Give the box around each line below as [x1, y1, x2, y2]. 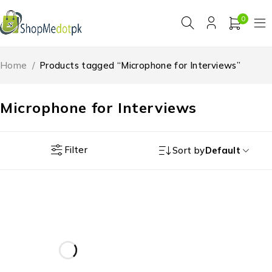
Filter [64, 144, 88, 156]
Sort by [172, 144, 205, 156]
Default [205, 144, 241, 156]
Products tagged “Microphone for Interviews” [39, 59, 240, 71]
